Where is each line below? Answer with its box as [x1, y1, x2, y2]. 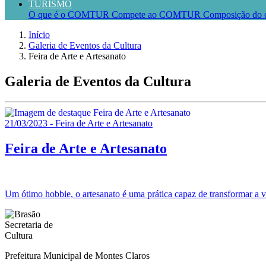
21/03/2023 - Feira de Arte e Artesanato [5, 118, 153, 128]
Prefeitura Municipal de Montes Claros [5, 250, 150, 261]
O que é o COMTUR [28, 9, 112, 20]
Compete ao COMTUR [112, 9, 203, 20]
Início [28, 30, 50, 40]
